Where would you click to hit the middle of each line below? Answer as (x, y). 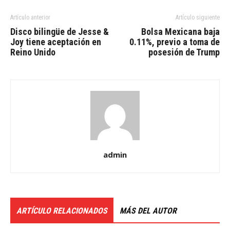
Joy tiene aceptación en (56, 42)
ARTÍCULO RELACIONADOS (62, 211)
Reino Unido (33, 52)
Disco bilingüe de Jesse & (60, 32)
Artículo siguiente (198, 17)
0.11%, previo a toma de (175, 42)
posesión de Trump (184, 52)
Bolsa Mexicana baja (180, 32)
